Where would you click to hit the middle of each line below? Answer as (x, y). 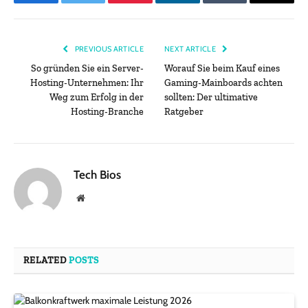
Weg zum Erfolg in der (97, 98)
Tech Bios (97, 175)
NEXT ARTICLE (191, 49)
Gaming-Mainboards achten (223, 83)
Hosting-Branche (107, 112)
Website (99, 198)
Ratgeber (184, 112)
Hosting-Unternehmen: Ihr (87, 83)
